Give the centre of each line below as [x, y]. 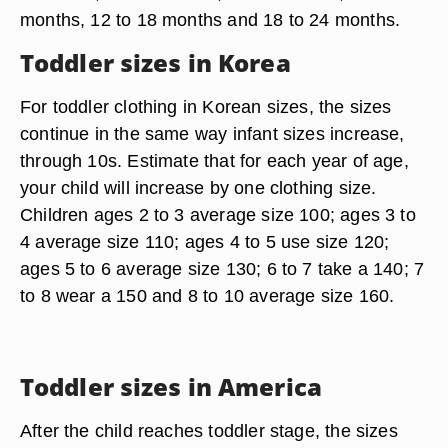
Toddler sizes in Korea [155, 62]
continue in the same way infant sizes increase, [212, 133]
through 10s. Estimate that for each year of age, [214, 160]
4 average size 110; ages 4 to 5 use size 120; [205, 241]
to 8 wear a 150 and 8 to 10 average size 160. [207, 295]
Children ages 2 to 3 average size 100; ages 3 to [218, 214]
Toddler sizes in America [171, 386]
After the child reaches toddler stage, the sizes [209, 430]
